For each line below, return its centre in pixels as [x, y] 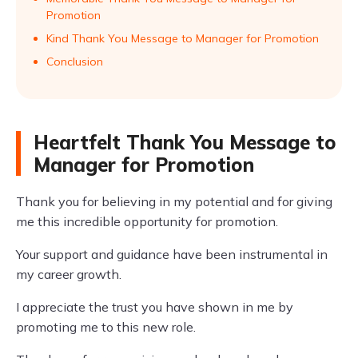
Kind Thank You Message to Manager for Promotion [183, 38]
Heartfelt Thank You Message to [185, 142]
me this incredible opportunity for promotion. [147, 221]
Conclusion [75, 62]
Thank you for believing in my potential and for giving [174, 201]
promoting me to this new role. [106, 327]
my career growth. [69, 274]
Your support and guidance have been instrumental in [172, 254]
